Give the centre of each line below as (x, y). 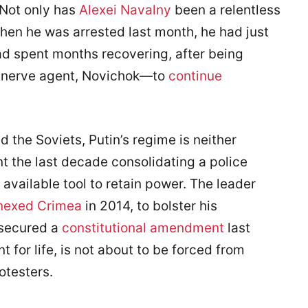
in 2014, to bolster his (150, 206)
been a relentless (226, 10)
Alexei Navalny (125, 10)
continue (195, 76)
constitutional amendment (143, 228)
